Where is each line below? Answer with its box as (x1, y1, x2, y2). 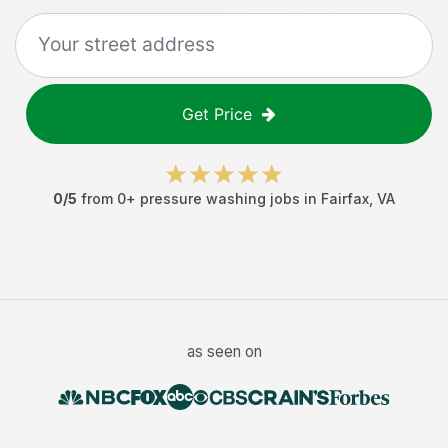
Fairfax (321, 190, 369, 207)
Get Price (182, 104, 252, 124)
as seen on (186, 342, 262, 361)
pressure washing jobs (140, 190, 300, 207)
